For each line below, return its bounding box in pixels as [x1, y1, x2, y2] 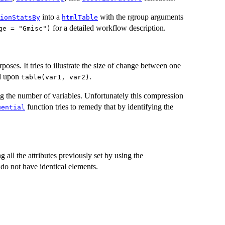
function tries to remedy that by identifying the [25, 102, 173, 111]
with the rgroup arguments [98, 12, 183, 21]
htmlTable [62, 13, 98, 21]
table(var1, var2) [21, 73, 89, 81]
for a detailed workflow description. [51, 23, 166, 32]
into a [40, 12, 62, 21]
